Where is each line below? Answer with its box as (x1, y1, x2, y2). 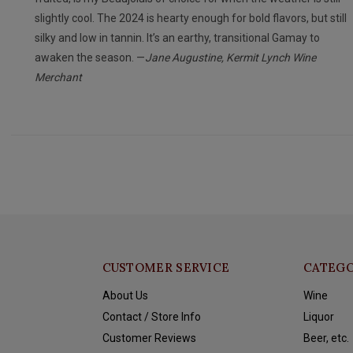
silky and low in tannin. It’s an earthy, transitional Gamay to (34, 32, 320, 44)
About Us (102, 289, 148, 302)
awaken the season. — (34, 51, 145, 64)
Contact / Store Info (102, 310, 201, 323)
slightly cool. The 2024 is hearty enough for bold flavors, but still (34, 12, 347, 24)
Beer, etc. (303, 332, 349, 344)
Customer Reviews (102, 332, 196, 344)
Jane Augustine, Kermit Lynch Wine (144, 51, 316, 64)
